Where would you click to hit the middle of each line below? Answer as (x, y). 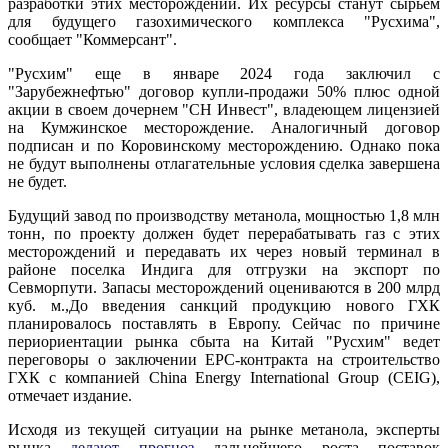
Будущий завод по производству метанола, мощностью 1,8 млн (224, 216)
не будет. (37, 182)
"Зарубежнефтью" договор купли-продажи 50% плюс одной (224, 92)
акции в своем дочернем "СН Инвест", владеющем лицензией (224, 110)
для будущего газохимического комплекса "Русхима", (224, 22)
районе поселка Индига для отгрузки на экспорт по (224, 270)
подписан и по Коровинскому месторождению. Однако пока (224, 146)
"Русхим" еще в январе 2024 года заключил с (224, 74)
